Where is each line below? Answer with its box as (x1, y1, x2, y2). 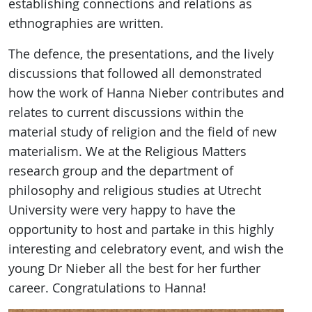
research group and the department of (8, 163, 233, 180)
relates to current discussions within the (8, 104, 244, 121)
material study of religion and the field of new (8, 124, 276, 141)
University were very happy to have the (8, 202, 235, 219)
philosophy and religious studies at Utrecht (8, 182, 261, 199)
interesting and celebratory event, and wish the (8, 241, 283, 258)
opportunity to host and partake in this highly (8, 221, 274, 238)
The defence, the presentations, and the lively (8, 46, 274, 63)
